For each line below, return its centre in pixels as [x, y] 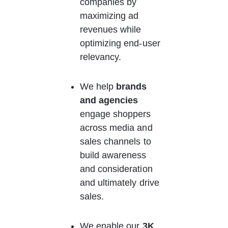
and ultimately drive [121, 183]
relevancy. [101, 57]
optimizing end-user [121, 43]
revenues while [112, 30]
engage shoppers [117, 114]
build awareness [114, 155]
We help [98, 87]
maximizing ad [110, 16]
